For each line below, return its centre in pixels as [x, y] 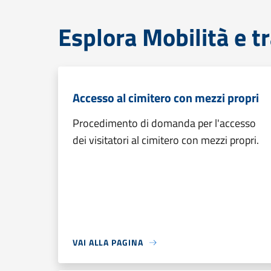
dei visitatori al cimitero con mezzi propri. [166, 140]
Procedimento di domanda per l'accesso [164, 123]
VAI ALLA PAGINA [108, 242]
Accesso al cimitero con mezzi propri [166, 98]
